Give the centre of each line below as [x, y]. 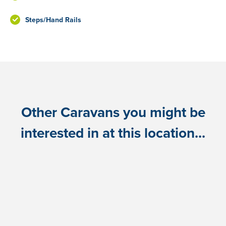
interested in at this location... [113, 133]
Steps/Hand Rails [53, 20]
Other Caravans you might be [113, 112]
